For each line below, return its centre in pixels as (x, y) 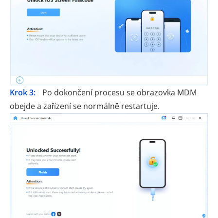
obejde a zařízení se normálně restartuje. (85, 106)
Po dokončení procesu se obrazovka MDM (118, 92)
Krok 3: (23, 92)
